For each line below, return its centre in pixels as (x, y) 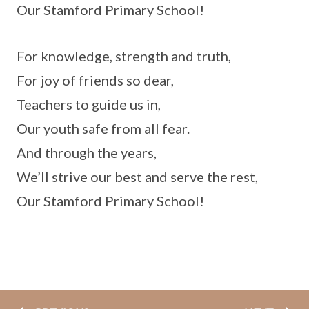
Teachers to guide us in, (89, 104)
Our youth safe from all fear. (103, 128)
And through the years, (87, 152)
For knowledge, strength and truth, (124, 56)
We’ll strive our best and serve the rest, (137, 177)
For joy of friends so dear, (95, 80)
